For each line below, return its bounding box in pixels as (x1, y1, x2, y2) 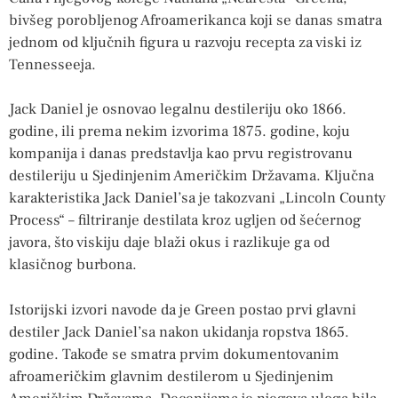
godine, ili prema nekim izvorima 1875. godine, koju (9, 122, 350, 142)
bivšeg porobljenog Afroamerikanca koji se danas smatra (9, 10, 382, 30)
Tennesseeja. (9, 54, 96, 75)
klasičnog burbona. (9, 255, 137, 275)
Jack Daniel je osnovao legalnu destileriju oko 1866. (9, 99, 346, 120)
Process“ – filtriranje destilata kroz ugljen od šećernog (9, 211, 362, 231)
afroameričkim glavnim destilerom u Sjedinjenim (9, 366, 334, 386)
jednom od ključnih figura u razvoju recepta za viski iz (9, 32, 362, 52)
